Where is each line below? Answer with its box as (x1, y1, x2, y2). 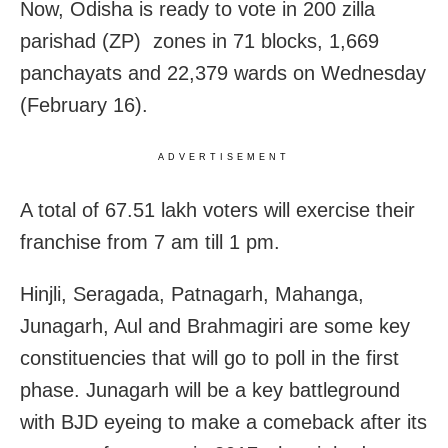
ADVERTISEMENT (158, 152, 290, 163)
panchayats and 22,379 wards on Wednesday (20, 62, 426, 85)
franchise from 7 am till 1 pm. (20, 231, 280, 254)
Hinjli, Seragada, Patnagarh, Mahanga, (20, 283, 364, 306)
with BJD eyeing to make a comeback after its (20, 411, 427, 434)
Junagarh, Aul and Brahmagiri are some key (20, 315, 410, 338)
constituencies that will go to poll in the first (20, 347, 399, 370)
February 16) (27, 94, 142, 117)
